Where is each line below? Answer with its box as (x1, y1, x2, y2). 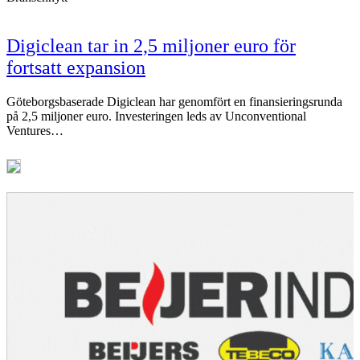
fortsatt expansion (6, 57, 145, 79)
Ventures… (6, 124, 63, 138)
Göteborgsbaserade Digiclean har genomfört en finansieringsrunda (6, 95, 342, 109)
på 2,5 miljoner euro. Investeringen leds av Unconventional (6, 109, 306, 124)
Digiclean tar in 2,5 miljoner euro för (6, 35, 296, 57)
